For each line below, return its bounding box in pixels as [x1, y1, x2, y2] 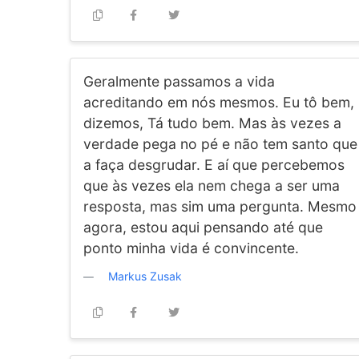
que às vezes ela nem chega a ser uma [83, 177, 340, 194]
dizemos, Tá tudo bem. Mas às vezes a [83, 115, 341, 131]
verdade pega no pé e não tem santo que [83, 135, 357, 152]
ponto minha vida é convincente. [83, 240, 299, 256]
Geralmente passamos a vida [83, 73, 275, 90]
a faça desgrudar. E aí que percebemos [83, 156, 345, 173]
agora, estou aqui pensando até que [83, 219, 323, 236]
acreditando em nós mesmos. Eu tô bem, [83, 94, 354, 111]
